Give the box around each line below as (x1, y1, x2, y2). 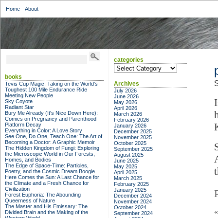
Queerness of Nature (5, 198, 55, 203)
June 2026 (114, 93, 139, 99)
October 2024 (114, 204, 146, 210)
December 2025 (114, 128, 152, 134)
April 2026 (114, 105, 137, 111)
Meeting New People (5, 92, 53, 98)
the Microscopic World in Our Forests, (5, 151, 95, 157)
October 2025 (114, 140, 146, 146)
